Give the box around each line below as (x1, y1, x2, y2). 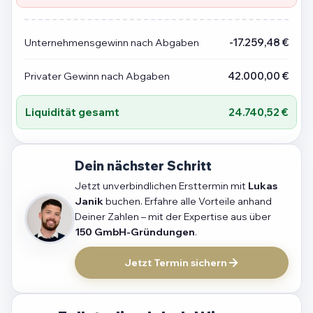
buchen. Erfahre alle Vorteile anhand (103, 195, 272, 208)
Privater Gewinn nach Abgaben (24, 69, 170, 83)
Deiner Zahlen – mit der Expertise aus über (75, 210, 271, 224)
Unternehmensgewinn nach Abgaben (24, 36, 199, 50)
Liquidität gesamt (25, 105, 119, 119)
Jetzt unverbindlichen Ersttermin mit (75, 180, 248, 193)
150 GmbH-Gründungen (75, 226, 195, 239)
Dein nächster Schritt (75, 158, 212, 175)
